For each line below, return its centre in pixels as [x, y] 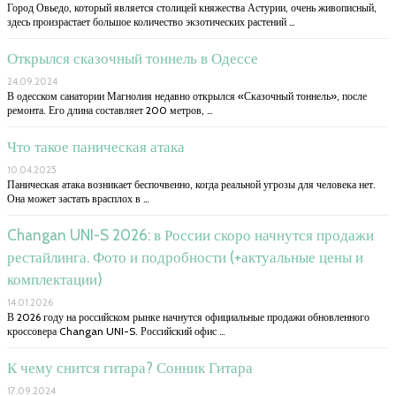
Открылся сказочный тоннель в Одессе [133, 58]
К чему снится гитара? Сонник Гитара [130, 367]
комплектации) [55, 279]
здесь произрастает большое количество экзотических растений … [151, 21]
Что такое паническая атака [96, 146]
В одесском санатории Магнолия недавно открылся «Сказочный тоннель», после [187, 95]
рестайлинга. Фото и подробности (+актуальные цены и [185, 257]
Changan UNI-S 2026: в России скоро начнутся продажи [190, 235]
